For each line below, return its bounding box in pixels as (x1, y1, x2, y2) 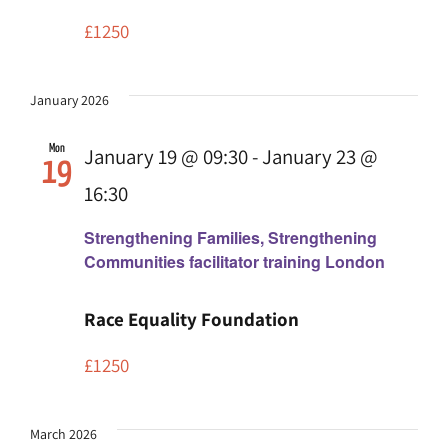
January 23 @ (262, 143, 378, 171)
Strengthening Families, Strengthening (84, 226, 377, 250)
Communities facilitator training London (84, 250, 385, 274)
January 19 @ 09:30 (84, 143, 248, 171)
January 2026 (30, 91, 109, 110)
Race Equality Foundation (84, 307, 299, 332)
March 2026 (30, 425, 97, 444)
